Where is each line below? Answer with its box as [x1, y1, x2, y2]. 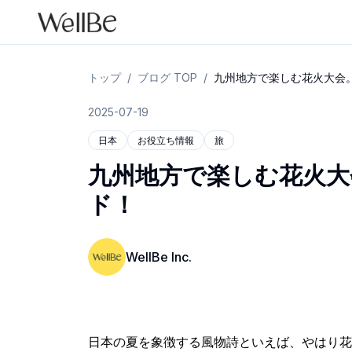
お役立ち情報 [137, 134, 194, 146]
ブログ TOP [137, 71, 197, 84]
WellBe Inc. [126, 249, 192, 265]
